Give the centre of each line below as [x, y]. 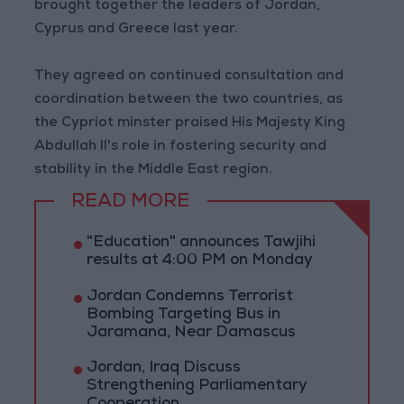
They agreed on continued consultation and [189, 77]
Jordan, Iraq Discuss [163, 369]
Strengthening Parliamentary [197, 387]
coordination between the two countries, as [189, 101]
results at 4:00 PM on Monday [199, 262]
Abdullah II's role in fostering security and [181, 147]
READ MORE [131, 202]
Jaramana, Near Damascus [191, 333]
